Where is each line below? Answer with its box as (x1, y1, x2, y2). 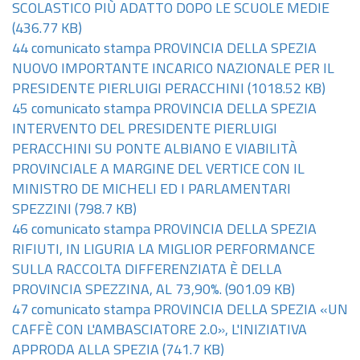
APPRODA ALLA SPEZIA (12, 343, 159, 358)
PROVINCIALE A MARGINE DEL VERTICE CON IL (12, 162, 305, 178)
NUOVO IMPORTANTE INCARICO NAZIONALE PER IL (12, 62, 334, 77)
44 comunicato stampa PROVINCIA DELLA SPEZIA (12, 42, 317, 57)
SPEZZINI (12, 202, 72, 218)
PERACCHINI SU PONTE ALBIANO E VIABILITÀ (12, 142, 297, 157)
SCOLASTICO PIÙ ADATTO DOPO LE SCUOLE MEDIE (12, 2, 329, 17)
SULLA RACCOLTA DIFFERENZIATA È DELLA (12, 263, 282, 278)
